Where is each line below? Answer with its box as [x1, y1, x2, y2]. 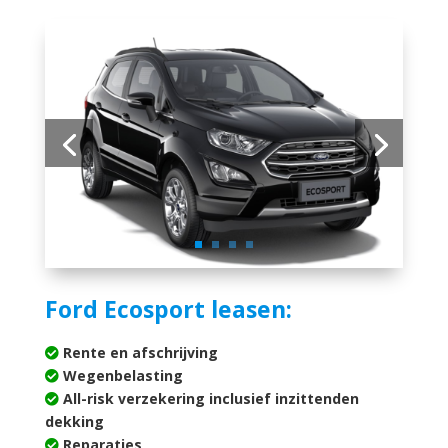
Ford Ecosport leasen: [44, 292, 292, 325]
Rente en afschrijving [62, 342, 218, 362]
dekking [44, 411, 104, 431]
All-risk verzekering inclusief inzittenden [58, 388, 359, 408]
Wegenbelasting [58, 365, 183, 385]
